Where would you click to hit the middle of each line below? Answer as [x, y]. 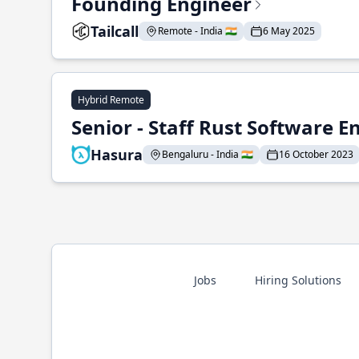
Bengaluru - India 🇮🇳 [208, 154]
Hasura [117, 155]
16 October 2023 [316, 154]
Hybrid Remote [111, 100]
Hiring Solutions [298, 280]
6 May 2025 [289, 31]
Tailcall [115, 31]
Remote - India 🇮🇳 [198, 31]
